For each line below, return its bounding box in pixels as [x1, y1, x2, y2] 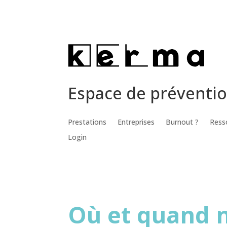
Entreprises [118, 117, 155, 127]
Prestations [68, 117, 107, 127]
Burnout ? [166, 117, 199, 127]
